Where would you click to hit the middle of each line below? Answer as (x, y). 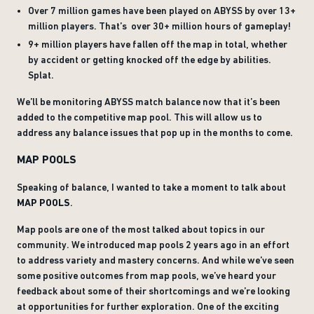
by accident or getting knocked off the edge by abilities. (150, 60)
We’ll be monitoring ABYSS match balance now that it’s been (149, 102)
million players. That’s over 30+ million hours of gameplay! (159, 26)
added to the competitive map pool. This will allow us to (139, 117)
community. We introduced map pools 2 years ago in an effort (153, 245)
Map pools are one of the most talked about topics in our (141, 229)
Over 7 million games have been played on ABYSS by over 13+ (162, 11)
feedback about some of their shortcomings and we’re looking (153, 291)
